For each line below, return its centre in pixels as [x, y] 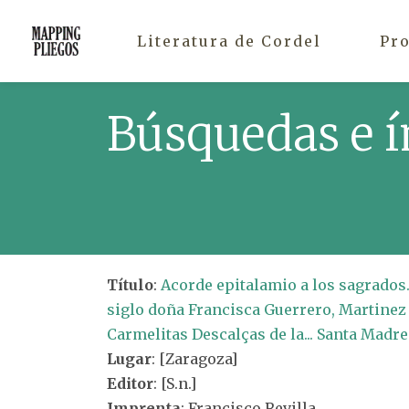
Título [130, 285]
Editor [130, 383]
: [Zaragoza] [194, 359]
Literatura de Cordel [229, 41]
